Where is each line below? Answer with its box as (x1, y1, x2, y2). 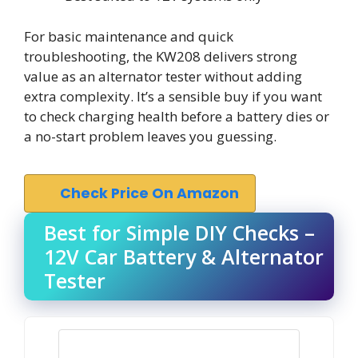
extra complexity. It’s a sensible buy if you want (24, 86, 322, 105)
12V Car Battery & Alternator (44, 243, 324, 270)
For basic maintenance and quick (24, 26, 233, 46)
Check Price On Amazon (60, 184, 239, 203)
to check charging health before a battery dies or (24, 106, 329, 125)
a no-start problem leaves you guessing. (24, 126, 276, 145)
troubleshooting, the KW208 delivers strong (24, 46, 297, 66)
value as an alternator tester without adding (24, 66, 302, 86)
